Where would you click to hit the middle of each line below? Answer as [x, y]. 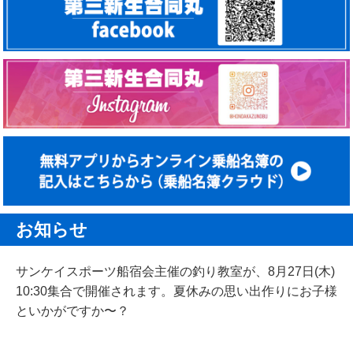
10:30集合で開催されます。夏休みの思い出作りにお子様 [176, 291]
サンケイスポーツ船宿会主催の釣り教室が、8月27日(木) [175, 271]
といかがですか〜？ [72, 310]
